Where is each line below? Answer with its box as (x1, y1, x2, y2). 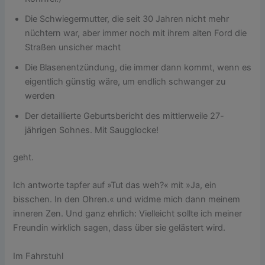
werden (25, 91, 56, 102)
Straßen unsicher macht (25, 42, 121, 53)
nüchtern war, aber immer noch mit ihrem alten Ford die (25, 28, 247, 39)
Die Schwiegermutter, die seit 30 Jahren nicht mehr (25, 14, 230, 25)
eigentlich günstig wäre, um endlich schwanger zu (25, 76, 226, 88)
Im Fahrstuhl (13, 250, 66, 261)
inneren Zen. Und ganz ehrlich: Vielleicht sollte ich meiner (13, 208, 243, 219)
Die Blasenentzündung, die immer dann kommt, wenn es (25, 62, 252, 73)
